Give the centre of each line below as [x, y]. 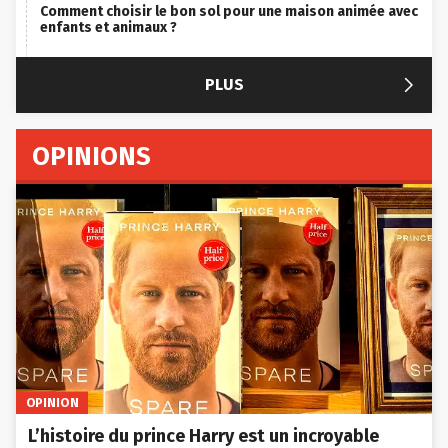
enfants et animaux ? [108, 28]
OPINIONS [91, 157]
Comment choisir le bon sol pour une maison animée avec [229, 12]
